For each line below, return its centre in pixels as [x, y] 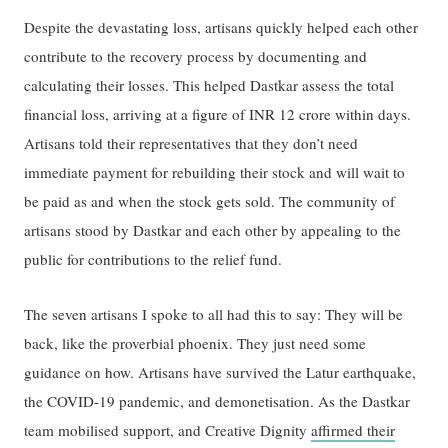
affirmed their [353, 430]
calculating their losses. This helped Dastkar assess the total [209, 85]
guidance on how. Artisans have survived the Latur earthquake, [220, 372]
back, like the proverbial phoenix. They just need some [195, 343]
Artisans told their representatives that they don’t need [191, 143]
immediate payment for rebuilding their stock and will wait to [215, 172]
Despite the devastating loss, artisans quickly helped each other [221, 27]
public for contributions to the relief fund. [156, 259]
